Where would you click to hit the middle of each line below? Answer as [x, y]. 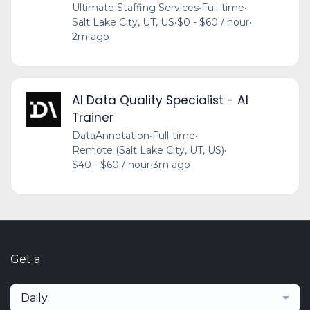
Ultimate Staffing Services [135, 8]
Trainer [92, 118]
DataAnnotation [110, 136]
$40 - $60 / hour [111, 165]
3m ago [171, 165]
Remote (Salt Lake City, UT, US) [148, 151]
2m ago [90, 37]
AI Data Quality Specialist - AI [160, 101]
